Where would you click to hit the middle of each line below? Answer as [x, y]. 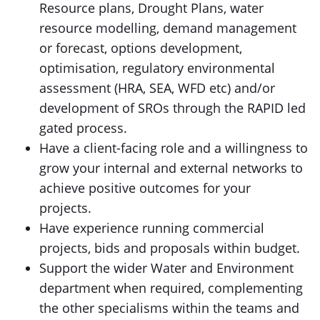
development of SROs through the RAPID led [172, 108]
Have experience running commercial [152, 228]
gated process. [85, 128]
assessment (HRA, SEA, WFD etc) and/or [157, 88]
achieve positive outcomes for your [145, 188]
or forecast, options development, [141, 48]
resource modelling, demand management [168, 28]
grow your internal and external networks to [171, 168]
